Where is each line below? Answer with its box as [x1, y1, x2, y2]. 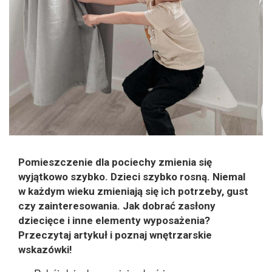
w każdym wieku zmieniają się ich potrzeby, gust [18, 185, 248, 198]
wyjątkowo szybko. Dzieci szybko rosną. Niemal [18, 171, 245, 183]
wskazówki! [18, 243, 72, 256]
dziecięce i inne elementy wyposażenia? [18, 214, 210, 227]
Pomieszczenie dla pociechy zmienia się [18, 156, 212, 169]
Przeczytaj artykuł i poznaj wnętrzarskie [18, 229, 212, 242]
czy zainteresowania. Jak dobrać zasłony [18, 200, 216, 212]
